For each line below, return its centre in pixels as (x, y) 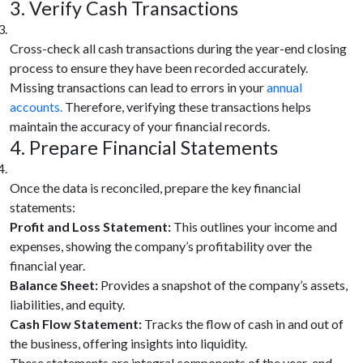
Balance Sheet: (55, 284)
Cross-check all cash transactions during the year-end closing (178, 48)
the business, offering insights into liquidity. (128, 343)
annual (284, 87)
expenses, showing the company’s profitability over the (161, 246)
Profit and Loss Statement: (92, 226)
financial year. (47, 265)
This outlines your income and (255, 226)
